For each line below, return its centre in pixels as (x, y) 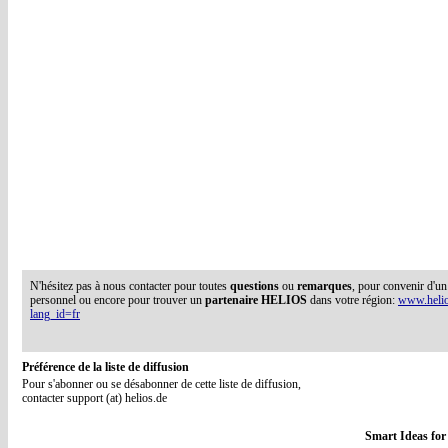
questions (254, 286)
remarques (324, 286)
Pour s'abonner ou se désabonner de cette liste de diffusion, (161, 384)
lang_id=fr (55, 314)
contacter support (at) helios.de (94, 398)
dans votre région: (352, 300)
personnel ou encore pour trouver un (117, 300)
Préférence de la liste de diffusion (105, 367)
